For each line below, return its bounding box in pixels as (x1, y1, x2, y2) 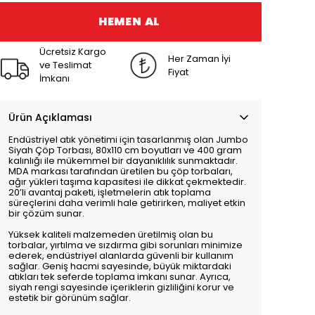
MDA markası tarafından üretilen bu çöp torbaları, (8, 165, 233, 178)
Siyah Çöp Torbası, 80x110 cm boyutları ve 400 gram (8, 143, 242, 157)
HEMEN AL (98, 13, 161, 30)
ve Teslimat (39, 58, 91, 72)
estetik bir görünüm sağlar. (8, 291, 131, 304)
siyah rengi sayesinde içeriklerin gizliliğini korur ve (8, 281, 234, 294)
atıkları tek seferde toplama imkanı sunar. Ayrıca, (8, 270, 231, 283)
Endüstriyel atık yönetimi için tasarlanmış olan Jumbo (8, 133, 248, 146)
